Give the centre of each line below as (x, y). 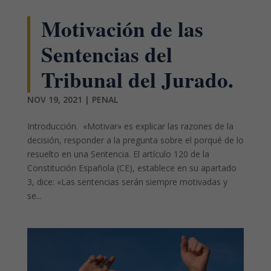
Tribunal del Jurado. (137, 79)
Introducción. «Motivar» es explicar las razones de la (130, 126)
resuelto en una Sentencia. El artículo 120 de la (118, 154)
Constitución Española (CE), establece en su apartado (132, 168)
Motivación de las (122, 28)
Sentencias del (106, 54)
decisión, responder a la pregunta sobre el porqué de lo (135, 140)
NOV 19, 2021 (54, 99)
